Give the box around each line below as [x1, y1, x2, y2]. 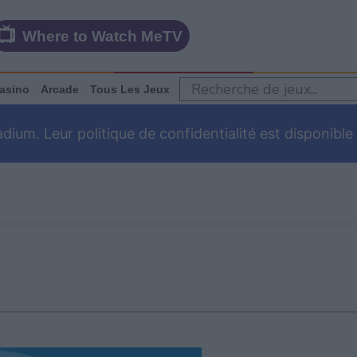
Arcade [41, 82, 79, 96]
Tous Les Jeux [90, 82, 170, 96]
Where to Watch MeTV [22, 27, 182, 45]
